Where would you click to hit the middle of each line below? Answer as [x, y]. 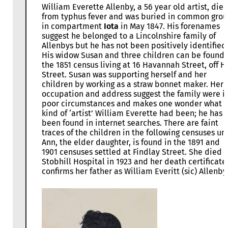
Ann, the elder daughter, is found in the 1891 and [131, 142]
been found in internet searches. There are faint [130, 123]
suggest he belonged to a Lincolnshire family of [129, 36]
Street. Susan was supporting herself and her [124, 75]
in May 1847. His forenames [169, 26]
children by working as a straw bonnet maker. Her [133, 84]
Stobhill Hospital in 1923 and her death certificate [134, 162]
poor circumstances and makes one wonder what [132, 104]
